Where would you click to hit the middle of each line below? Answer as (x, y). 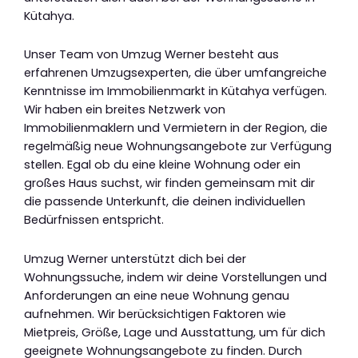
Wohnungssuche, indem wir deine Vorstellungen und (175, 277)
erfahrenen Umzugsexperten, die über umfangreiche (175, 73)
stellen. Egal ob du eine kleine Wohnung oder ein (162, 165)
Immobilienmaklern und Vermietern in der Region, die (176, 128)
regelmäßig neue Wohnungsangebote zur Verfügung (178, 147)
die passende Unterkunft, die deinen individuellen (165, 202)
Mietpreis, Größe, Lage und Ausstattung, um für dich (175, 332)
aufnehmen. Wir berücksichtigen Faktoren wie (155, 314)
